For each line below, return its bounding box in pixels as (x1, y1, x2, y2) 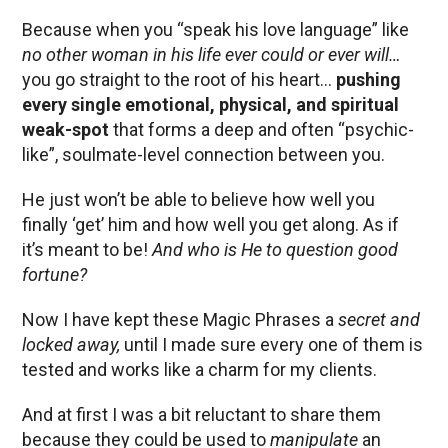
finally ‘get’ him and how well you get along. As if (22, 214, 399, 236)
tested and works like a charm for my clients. (22, 359, 377, 381)
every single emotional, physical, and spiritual (22, 94, 399, 116)
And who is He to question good (152, 239, 398, 261)
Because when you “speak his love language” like (22, 19, 409, 41)
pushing (332, 69, 401, 91)
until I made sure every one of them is (120, 334, 423, 356)
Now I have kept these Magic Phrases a (22, 309, 338, 331)
